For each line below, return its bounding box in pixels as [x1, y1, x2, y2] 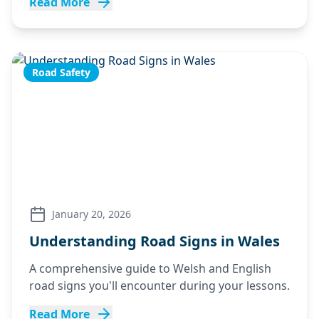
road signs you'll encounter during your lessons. [29, 278, 290, 293]
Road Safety [32, 66, 90, 79]
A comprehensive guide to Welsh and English [29, 261, 271, 276]
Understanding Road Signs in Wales [29, 231, 280, 251]
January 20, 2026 [52, 207, 131, 221]
